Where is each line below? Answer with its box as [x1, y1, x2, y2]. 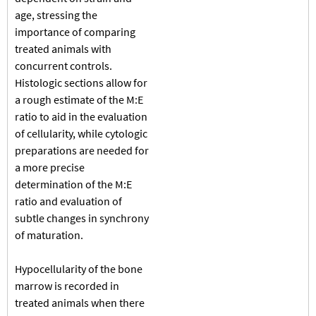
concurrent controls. [15, 58, 112, 73]
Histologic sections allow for [15, 75, 147, 90]
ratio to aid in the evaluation [15, 109, 147, 123]
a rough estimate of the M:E [15, 92, 143, 107]
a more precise [15, 159, 85, 174]
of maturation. [15, 227, 83, 242]
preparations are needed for [15, 142, 149, 157]
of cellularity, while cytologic [15, 126, 147, 140]
